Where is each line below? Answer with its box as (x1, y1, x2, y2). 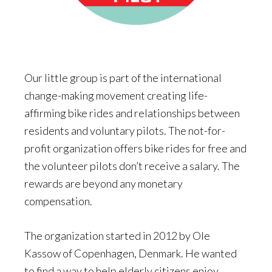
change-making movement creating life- (24, 88, 208, 102)
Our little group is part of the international (24, 70, 222, 84)
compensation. (24, 194, 92, 208)
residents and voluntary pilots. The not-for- (24, 123, 225, 137)
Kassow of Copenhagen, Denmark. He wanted (24, 246, 237, 260)
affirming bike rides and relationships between (24, 106, 240, 120)
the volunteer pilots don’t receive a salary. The (24, 158, 240, 172)
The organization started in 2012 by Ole (24, 228, 210, 242)
